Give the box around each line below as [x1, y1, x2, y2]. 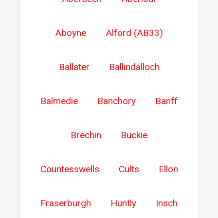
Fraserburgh [40, 197, 91, 209]
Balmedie [40, 95, 78, 107]
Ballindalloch [109, 61, 160, 73]
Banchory [97, 95, 136, 107]
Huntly [110, 197, 136, 209]
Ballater [58, 61, 90, 73]
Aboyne [55, 27, 86, 38]
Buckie [121, 129, 147, 141]
